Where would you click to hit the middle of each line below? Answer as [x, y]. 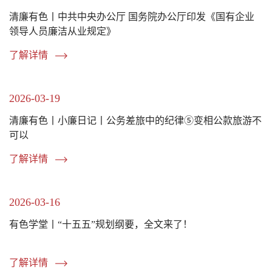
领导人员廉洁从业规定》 [63, 31]
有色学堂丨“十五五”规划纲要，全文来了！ [101, 224]
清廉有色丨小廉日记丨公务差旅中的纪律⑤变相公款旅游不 [135, 120]
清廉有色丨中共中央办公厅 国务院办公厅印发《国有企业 [132, 16]
